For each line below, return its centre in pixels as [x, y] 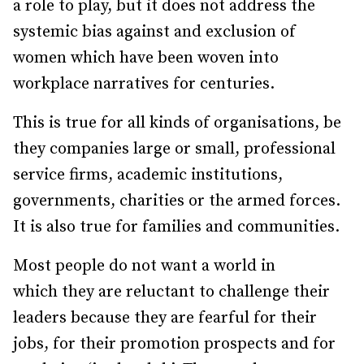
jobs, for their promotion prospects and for [174, 344]
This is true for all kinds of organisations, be [177, 123]
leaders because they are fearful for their [165, 318]
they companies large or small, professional [174, 149]
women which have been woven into [146, 58]
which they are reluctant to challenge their [171, 292]
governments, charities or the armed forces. [177, 201]
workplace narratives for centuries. [144, 84]
